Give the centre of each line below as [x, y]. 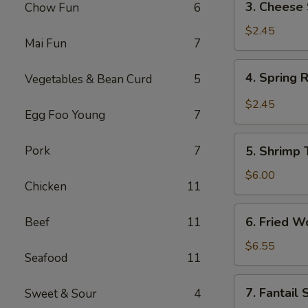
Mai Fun [46, 44]
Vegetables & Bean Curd [88, 79]
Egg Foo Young [65, 115]
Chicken [46, 187]
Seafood [46, 258]
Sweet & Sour [61, 294]
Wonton [253, 245]
